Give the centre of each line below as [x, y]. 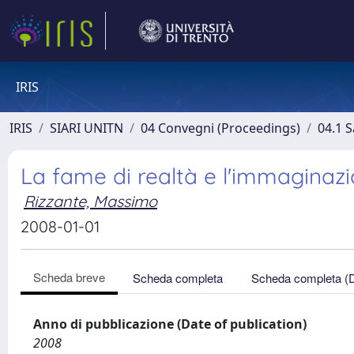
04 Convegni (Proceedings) [220, 128]
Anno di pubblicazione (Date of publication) [170, 324]
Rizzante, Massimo [90, 201]
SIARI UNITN [87, 128]
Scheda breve [69, 277]
